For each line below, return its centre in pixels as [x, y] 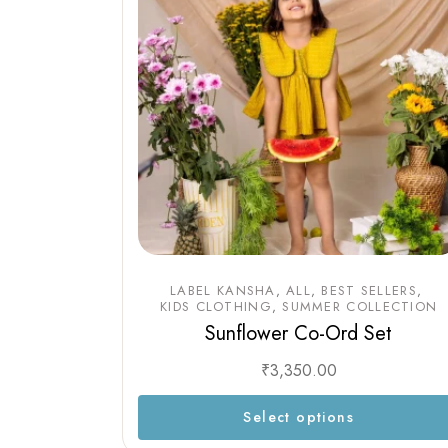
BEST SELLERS [369, 291]
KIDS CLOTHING [216, 307]
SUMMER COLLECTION [360, 307]
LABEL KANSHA [223, 291]
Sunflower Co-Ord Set [299, 334]
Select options [298, 417]
